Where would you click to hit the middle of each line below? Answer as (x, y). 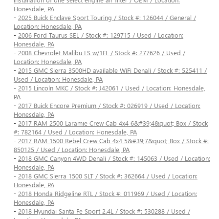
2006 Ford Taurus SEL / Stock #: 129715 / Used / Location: (101, 35)
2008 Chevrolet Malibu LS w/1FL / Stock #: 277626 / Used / (102, 53)
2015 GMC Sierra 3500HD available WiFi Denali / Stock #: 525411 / (112, 70)
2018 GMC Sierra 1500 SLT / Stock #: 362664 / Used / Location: (108, 176)
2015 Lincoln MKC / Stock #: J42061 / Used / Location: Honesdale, (112, 88)
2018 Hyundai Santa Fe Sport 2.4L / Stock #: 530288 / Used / (104, 211)
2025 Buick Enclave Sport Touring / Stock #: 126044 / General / (107, 18)
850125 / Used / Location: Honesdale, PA (72, 150)
